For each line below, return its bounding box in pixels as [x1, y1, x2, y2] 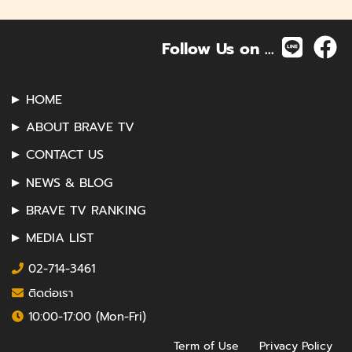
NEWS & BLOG [26, 173, 112, 192]
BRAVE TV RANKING [26, 200, 145, 220]
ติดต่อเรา [24, 284, 73, 302]
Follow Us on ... [161, 36, 274, 60]
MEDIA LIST [26, 229, 93, 248]
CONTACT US [26, 145, 104, 165]
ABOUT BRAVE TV [26, 118, 134, 137]
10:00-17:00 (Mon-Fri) [24, 308, 146, 326]
